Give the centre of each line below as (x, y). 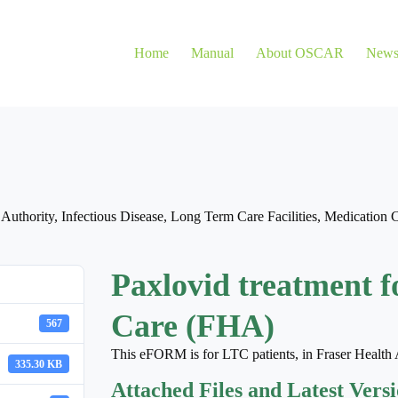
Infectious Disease (112, 217)
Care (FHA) (192, 326)
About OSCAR (300, 53)
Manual (213, 53)
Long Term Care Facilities (244, 217)
